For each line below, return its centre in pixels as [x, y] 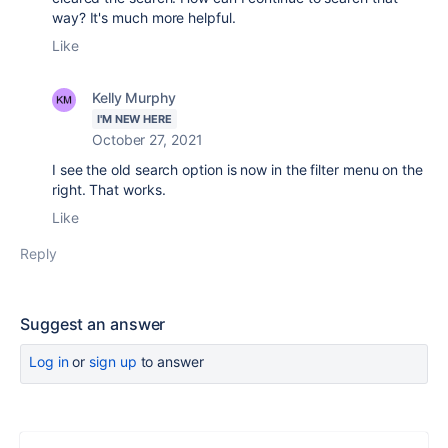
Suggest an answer [93, 324]
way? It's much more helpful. [146, 17]
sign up [113, 361]
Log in [49, 361]
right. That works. [111, 189]
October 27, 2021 [147, 139]
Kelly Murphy [134, 97]
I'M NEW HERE [134, 119]
